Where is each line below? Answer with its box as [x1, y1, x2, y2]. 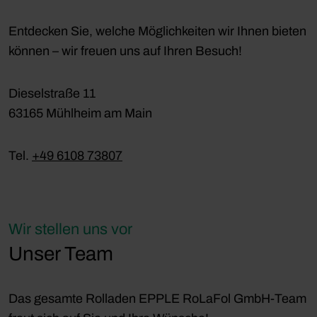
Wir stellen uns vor [8, 220, 132, 238]
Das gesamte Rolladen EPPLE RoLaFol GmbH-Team [8, 291, 306, 306]
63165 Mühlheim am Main [8, 105, 152, 120]
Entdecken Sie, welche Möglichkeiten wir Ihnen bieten [8, 23, 306, 38]
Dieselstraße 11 [8, 86, 96, 100]
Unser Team [8, 243, 113, 265]
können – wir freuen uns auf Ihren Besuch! [8, 43, 242, 58]
